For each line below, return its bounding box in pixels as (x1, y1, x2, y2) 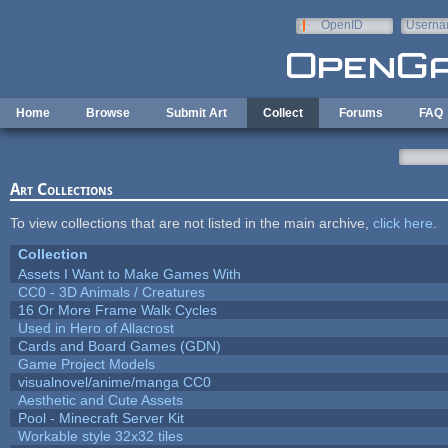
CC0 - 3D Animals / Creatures (17, 283, 205, 300)
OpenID (320, 18, 363, 32)
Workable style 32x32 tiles (17, 427, 183, 444)
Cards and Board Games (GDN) (17, 337, 221, 354)
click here (372, 214, 433, 231)
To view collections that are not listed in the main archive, (9, 214, 373, 231)
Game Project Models (17, 355, 155, 372)
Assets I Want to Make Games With (17, 265, 241, 282)
